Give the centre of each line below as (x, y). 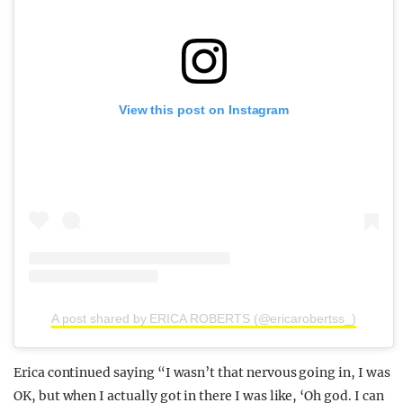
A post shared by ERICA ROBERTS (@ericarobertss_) (204, 318)
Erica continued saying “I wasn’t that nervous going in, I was (202, 372)
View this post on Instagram (204, 110)
